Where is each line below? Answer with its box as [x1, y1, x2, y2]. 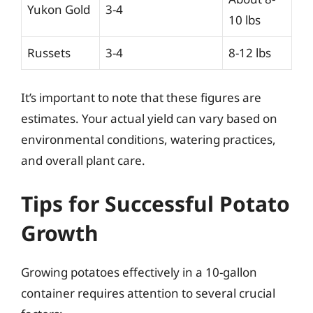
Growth [21, 218, 99, 247]
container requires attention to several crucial [21, 284, 275, 301]
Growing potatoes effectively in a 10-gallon [21, 263, 257, 280]
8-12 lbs [228, 44, 271, 61]
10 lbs [228, 11, 261, 28]
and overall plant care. [21, 152, 145, 168]
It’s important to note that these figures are [21, 89, 261, 105]
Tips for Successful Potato [21, 189, 290, 218]
